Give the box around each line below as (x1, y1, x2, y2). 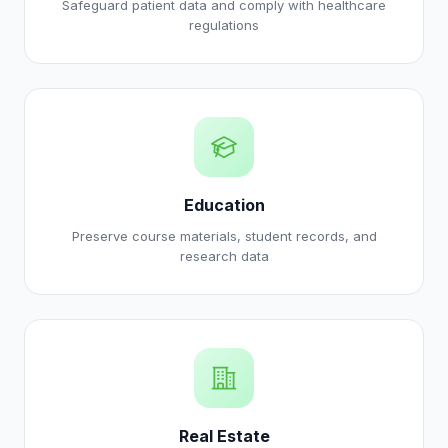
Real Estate (178, 426, 270, 446)
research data (179, 248, 269, 264)
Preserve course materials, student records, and (71, 228, 377, 244)
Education (183, 195, 265, 215)
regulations (189, 17, 259, 33)
